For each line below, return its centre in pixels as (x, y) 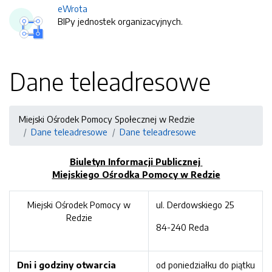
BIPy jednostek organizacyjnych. (120, 21)
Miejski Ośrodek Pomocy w (79, 205)
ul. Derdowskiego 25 (195, 205)
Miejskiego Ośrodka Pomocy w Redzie (136, 174)
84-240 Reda (182, 227)
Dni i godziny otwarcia (66, 265)
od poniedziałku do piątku (206, 265)
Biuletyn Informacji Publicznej (136, 161)
